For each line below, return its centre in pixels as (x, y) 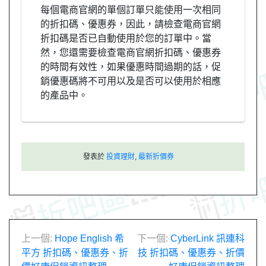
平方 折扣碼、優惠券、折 (75, 252)
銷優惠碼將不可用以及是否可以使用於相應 (131, 81)
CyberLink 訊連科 (208, 238)
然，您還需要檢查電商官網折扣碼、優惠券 (131, 52)
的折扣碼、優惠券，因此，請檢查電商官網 (131, 24)
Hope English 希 (89, 238)
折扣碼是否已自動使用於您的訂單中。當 (126, 38)
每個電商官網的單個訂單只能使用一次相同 (131, 9)
